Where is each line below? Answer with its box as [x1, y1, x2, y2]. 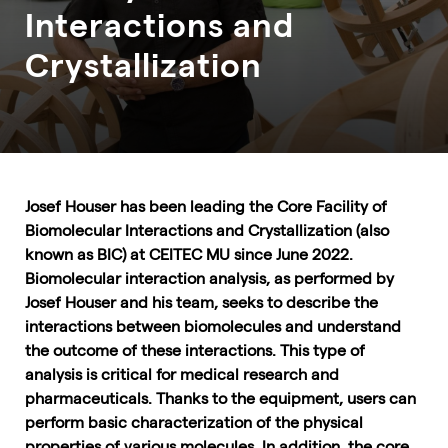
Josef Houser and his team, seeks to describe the [25, 292, 378, 311]
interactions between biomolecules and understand [25, 316, 401, 335]
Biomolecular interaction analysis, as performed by [25, 268, 394, 287]
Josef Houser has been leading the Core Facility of [25, 196, 387, 215]
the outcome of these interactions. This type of [25, 340, 365, 359]
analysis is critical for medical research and [25, 364, 339, 383]
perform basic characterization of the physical [25, 412, 363, 431]
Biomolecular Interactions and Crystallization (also [25, 220, 389, 239]
